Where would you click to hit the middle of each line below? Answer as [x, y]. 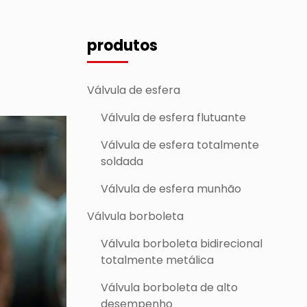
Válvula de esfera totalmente [180, 145]
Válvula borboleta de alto [169, 287]
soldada [122, 161]
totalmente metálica [157, 260]
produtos [122, 46]
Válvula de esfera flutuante [173, 118]
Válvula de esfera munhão [171, 189]
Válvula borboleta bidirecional [182, 244]
